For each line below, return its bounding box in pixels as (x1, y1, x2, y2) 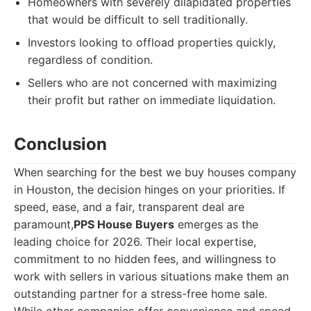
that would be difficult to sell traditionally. (28, 12, 248, 26)
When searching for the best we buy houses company (14, 165, 296, 179)
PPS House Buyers (74, 217, 174, 231)
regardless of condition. (28, 53, 153, 67)
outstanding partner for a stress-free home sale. (14, 287, 267, 301)
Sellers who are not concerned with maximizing (28, 76, 277, 90)
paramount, (14, 217, 74, 231)
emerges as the (174, 217, 258, 231)
